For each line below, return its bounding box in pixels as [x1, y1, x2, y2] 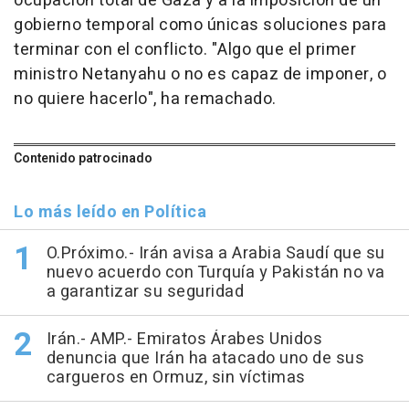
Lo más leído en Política [14, 200, 206, 225]
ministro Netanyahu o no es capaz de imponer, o [14, 62, 386, 88]
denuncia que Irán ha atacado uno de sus [46, 346, 364, 372]
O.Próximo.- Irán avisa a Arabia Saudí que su [46, 241, 385, 267]
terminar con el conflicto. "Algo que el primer [14, 37, 356, 63]
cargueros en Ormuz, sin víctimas [46, 365, 306, 391]
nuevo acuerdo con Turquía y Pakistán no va [46, 260, 385, 286]
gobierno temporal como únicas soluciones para [14, 13, 387, 38]
